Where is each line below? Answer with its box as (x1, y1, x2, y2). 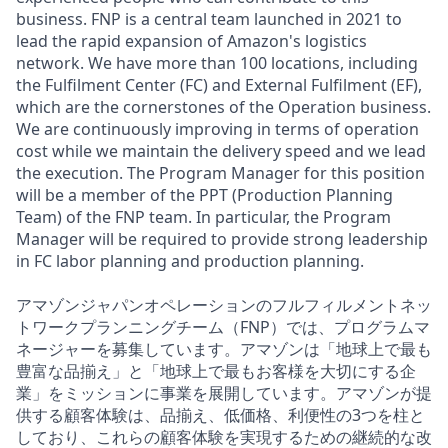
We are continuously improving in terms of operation (16, 117, 419, 140)
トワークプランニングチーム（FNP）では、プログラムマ (16, 315, 430, 338)
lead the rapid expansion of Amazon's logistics (16, 29, 367, 52)
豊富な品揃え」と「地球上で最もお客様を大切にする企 (16, 359, 416, 382)
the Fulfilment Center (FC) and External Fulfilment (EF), (16, 73, 422, 96)
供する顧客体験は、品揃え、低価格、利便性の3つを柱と (16, 403, 425, 426)
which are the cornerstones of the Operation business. (16, 95, 431, 118)
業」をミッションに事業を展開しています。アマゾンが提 (16, 381, 432, 404)
